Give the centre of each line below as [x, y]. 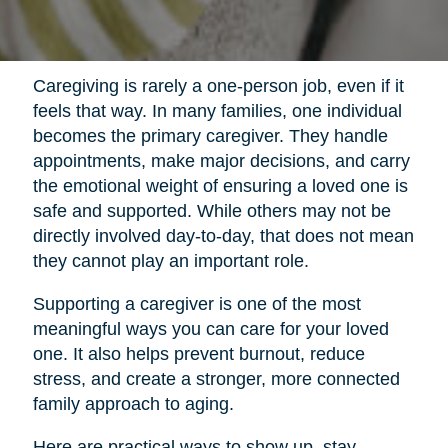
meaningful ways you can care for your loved [210, 328]
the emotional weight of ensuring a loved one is [220, 185]
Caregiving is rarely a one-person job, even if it [218, 85]
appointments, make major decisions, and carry [221, 160]
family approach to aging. [133, 403]
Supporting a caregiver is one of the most [196, 303]
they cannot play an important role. [170, 260]
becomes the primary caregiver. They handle [210, 135]
